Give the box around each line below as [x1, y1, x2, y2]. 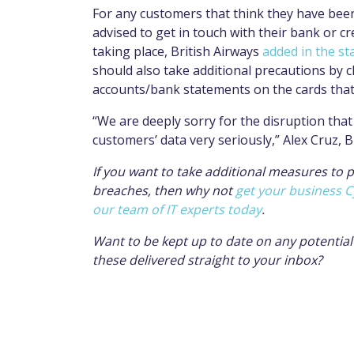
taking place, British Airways [92, 43, 262, 61]
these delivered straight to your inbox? [92, 251, 322, 269]
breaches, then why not [92, 182, 235, 200]
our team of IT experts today [92, 201, 262, 219]
